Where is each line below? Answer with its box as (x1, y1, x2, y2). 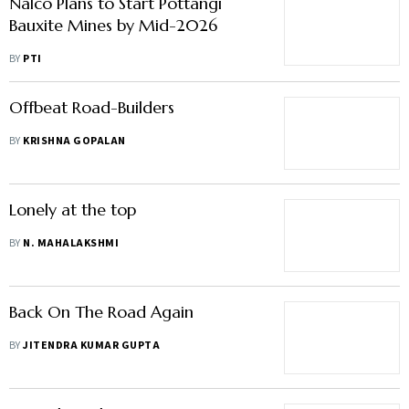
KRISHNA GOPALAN (23, 133, 126, 149)
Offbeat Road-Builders (9, 97, 174, 118)
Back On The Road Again (9, 301, 194, 322)
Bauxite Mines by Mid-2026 (9, 15, 217, 36)
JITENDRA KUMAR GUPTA (23, 338, 161, 353)
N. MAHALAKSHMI (23, 236, 120, 251)
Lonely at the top (9, 199, 136, 220)
